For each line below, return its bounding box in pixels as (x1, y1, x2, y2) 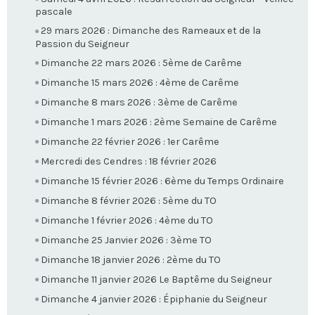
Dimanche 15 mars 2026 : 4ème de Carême (41, 76, 239, 89)
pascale (35, 6, 72, 18)
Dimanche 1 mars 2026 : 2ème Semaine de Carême (41, 115, 277, 128)
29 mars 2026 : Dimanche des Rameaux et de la (41, 25, 261, 37)
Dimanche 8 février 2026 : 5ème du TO (41, 194, 217, 207)
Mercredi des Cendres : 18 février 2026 (41, 155, 217, 167)
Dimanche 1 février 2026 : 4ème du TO (41, 214, 213, 227)
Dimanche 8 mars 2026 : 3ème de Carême (41, 96, 238, 108)
